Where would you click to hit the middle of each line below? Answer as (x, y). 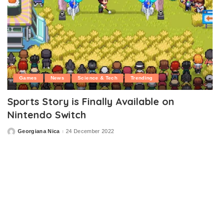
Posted (17, 133)
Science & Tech (97, 78)
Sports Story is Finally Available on (91, 101)
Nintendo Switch (47, 114)
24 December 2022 (90, 131)
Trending (141, 78)
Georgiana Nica (39, 131)
